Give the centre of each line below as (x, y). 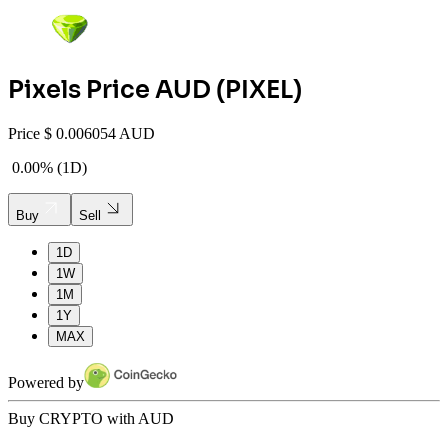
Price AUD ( (153, 89)
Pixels (44, 89)
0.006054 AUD (105, 133)
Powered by (46, 382)
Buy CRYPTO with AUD (91, 418)
